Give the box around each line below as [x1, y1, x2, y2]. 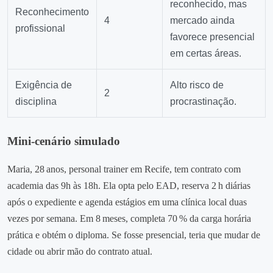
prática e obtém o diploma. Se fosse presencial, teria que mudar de [7, 229, 260, 240]
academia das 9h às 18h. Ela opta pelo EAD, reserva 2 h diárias [7, 180, 250, 191]
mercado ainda [170, 15, 235, 26]
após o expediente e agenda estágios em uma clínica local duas [7, 196, 247, 207]
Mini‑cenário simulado [7, 134, 120, 147]
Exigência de [15, 79, 72, 90]
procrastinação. [170, 96, 236, 107]
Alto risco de [170, 79, 224, 90]
